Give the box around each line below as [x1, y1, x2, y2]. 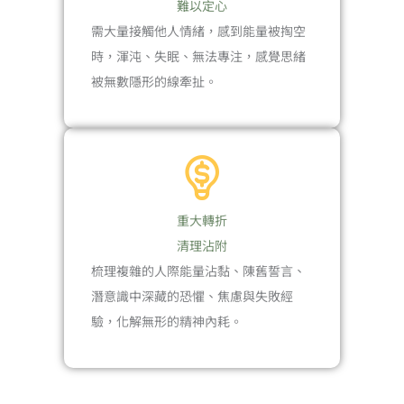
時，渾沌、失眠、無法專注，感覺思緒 [91, 46, 307, 65]
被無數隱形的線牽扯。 [91, 71, 218, 90]
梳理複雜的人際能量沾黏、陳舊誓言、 [91, 262, 307, 280]
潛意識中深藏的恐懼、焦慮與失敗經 [91, 287, 294, 306]
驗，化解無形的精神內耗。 [91, 312, 243, 331]
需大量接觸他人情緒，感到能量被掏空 [91, 21, 307, 40]
